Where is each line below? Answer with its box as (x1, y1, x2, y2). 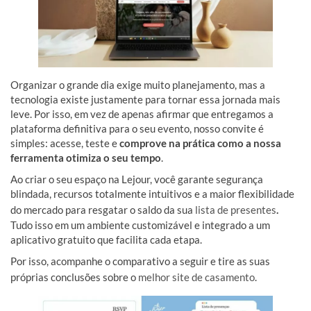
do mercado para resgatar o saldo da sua (10, 203, 195, 217)
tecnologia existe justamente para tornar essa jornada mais (10, 93, 280, 106)
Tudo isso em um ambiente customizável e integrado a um (10, 219, 270, 232)
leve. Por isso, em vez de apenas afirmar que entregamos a (10, 108, 274, 121)
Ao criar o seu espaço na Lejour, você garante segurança (10, 173, 263, 186)
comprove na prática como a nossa (119, 137, 281, 150)
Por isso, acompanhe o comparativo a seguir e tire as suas (10, 255, 270, 268)
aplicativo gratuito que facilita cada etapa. (10, 233, 202, 246)
